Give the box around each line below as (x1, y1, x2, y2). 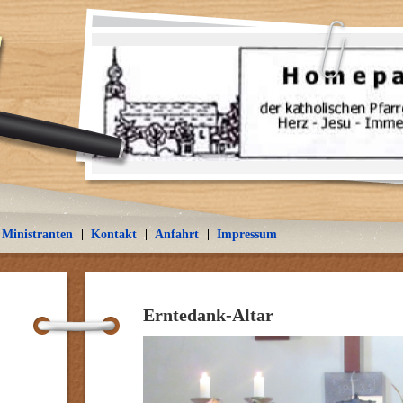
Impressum (217, 228, 277, 241)
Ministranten (2, 228, 73, 241)
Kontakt (91, 228, 137, 241)
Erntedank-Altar (143, 305, 273, 325)
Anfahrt (155, 228, 199, 241)
